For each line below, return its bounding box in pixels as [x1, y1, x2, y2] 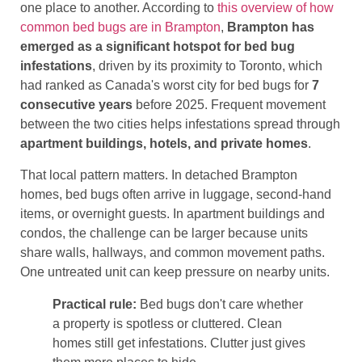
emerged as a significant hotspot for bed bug [20, 40, 295, 54]
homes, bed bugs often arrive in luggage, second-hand [20, 187, 331, 201]
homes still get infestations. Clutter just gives [53, 335, 305, 350]
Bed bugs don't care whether [137, 297, 303, 311]
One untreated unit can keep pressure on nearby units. [20, 264, 330, 279]
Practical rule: [53, 297, 137, 311]
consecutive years [20, 98, 133, 112]
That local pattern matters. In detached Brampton [20, 167, 297, 182]
